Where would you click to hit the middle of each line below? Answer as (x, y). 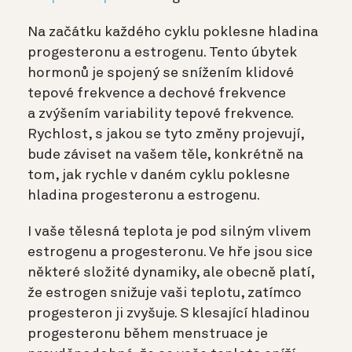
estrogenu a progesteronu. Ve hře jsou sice (170, 253)
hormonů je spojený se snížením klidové (161, 73)
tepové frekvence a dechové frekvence (157, 94)
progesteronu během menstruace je (148, 334)
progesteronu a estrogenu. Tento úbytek (162, 53)
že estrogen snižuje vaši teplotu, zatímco (165, 293)
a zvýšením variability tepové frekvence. (160, 114)
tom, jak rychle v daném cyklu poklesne (159, 176)
